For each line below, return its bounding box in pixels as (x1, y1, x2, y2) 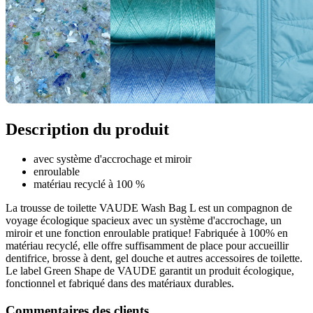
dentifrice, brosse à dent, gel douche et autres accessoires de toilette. (6, 252, 303, 265)
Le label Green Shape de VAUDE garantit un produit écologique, (6, 265, 294, 277)
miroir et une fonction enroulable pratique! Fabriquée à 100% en (6, 227, 288, 240)
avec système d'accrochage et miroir (34, 153, 191, 166)
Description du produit (6, 120, 169, 139)
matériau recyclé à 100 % (34, 178, 145, 191)
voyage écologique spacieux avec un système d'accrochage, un (6, 214, 282, 227)
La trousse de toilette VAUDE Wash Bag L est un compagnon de (6, 202, 292, 214)
